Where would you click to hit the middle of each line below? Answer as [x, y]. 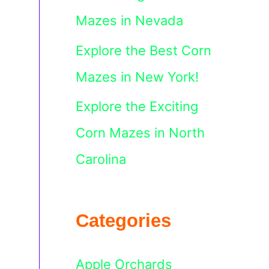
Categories [123, 220]
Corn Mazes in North [140, 133]
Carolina [101, 159]
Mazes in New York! [137, 77]
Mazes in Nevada [129, 20]
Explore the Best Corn [144, 50]
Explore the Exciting [137, 106]
